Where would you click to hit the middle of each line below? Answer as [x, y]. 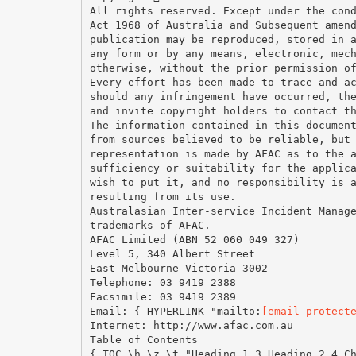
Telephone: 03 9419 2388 [163, 282]
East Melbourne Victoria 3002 [178, 268]
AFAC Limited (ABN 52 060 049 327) [194, 239]
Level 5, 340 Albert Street [172, 253]
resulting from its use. [163, 196]
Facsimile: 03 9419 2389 [163, 296]
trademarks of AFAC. [150, 225]
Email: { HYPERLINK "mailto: [175, 311]
